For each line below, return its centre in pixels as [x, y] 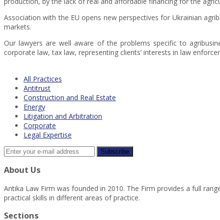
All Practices [43, 79]
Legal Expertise [48, 135]
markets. [18, 27]
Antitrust [37, 88]
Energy [34, 107]
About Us [22, 170]
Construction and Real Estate [70, 97]
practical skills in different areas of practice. [72, 197]
